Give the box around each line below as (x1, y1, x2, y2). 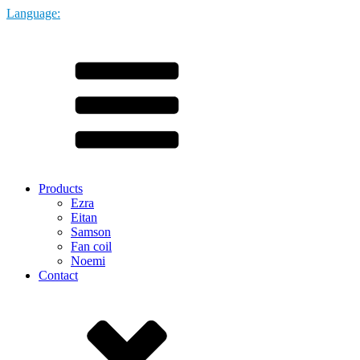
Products (39, 182, 83, 195)
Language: (6, 6, 60, 20)
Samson (71, 225, 111, 239)
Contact (39, 268, 78, 282)
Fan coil (71, 239, 112, 253)
